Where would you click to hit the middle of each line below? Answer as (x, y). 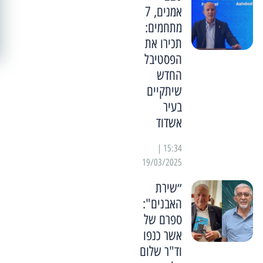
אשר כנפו (162, 236)
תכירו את (163, 44)
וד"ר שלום (161, 252)
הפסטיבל (163, 60)
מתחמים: (163, 28)
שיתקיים (164, 91)
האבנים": (162, 204)
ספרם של (163, 220)
